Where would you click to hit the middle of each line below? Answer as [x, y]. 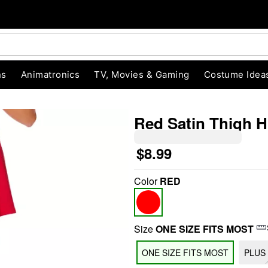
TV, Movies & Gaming [142, 74]
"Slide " [101, 177]
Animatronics [50, 74]
